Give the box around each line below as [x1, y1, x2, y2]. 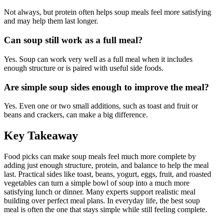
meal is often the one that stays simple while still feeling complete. [4, 205, 207, 214]
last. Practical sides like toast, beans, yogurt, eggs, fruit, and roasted [4, 170, 211, 179]
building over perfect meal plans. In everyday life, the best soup [4, 196, 200, 205]
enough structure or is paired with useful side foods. [4, 63, 164, 72]
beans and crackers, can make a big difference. [4, 110, 148, 119]
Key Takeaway [4, 129, 78, 142]
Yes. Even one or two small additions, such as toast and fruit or [4, 102, 198, 110]
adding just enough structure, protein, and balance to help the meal [4, 161, 209, 170]
